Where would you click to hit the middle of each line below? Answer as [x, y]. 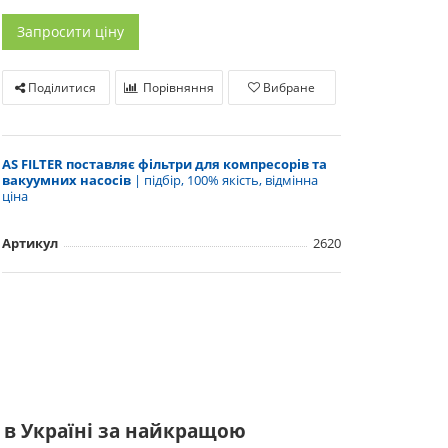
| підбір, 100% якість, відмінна [224, 180]
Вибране [289, 87]
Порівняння [178, 87]
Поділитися [61, 87]
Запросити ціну [70, 31]
